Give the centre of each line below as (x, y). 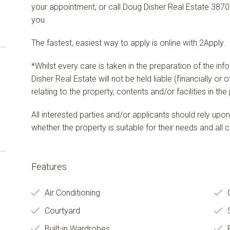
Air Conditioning (71, 193)
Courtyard (61, 210)
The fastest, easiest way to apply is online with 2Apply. (128, 43)
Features (49, 166)
